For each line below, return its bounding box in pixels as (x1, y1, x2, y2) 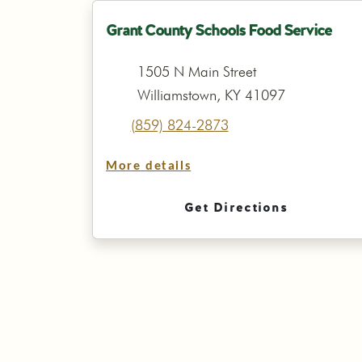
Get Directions (184, 199, 288, 216)
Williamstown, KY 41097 (137, 86, 285, 103)
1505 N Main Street (137, 63, 256, 80)
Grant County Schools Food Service (106, 19, 331, 40)
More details (106, 160, 192, 173)
